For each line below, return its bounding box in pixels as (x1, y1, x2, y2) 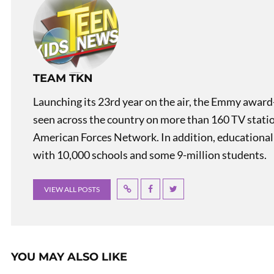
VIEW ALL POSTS (44, 185, 100, 194)
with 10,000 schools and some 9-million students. (33, 148, 267, 161)
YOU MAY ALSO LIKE (11, 250, 127, 264)
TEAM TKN (33, 72, 93, 85)
